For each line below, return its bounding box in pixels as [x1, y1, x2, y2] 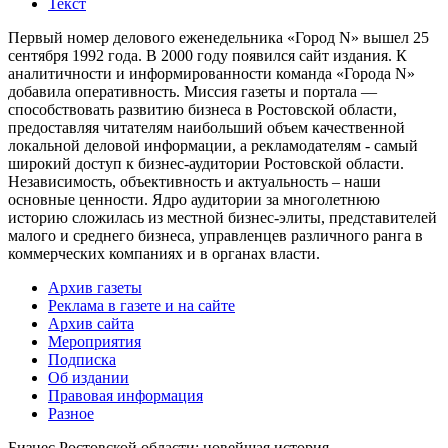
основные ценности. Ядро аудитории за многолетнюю [8, 190, 380, 208]
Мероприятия [48, 332, 141, 350]
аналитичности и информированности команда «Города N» [8, 64, 415, 82]
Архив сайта [48, 314, 134, 332]
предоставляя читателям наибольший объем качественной [8, 118, 405, 136]
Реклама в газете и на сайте [48, 296, 235, 314]
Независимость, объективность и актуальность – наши [8, 172, 381, 190]
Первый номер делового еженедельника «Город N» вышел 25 [8, 28, 429, 46]
